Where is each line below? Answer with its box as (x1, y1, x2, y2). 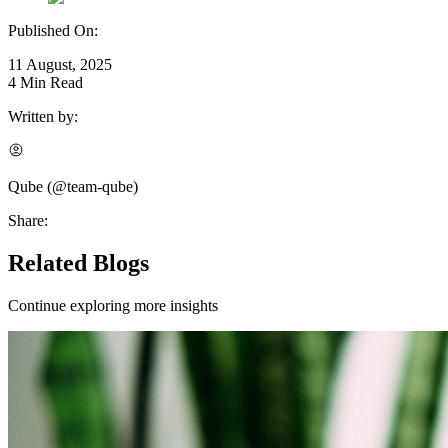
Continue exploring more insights (8, 296, 218, 314)
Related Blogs (8, 250, 149, 277)
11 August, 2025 (8, 56, 112, 74)
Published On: (8, 22, 98, 40)
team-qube (67, 178, 133, 196)
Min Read (16, 74, 83, 92)
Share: (8, 212, 48, 230)
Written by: (8, 108, 78, 126)
